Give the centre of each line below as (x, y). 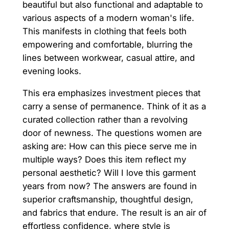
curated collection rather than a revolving (105, 120)
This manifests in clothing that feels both (104, 31)
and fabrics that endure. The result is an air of (114, 213)
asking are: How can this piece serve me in (109, 146)
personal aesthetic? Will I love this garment (109, 173)
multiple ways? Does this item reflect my (104, 160)
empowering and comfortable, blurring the (107, 45)
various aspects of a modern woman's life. (108, 18)
